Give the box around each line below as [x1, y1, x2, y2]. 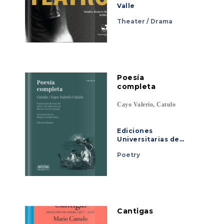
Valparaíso [117, 144, 155, 152]
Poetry [117, 151, 140, 159]
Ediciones [117, 127, 153, 135]
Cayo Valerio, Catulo [117, 101, 175, 108]
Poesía [117, 73, 144, 82]
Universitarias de [117, 135, 179, 143]
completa [117, 82, 155, 91]
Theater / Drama [117, 17, 172, 25]
